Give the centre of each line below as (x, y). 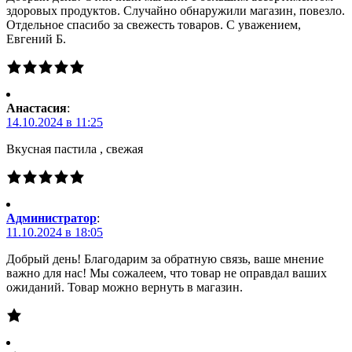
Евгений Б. (36, 39)
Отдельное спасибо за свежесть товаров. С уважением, (154, 25)
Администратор (51, 218)
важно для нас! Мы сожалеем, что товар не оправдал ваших (167, 273)
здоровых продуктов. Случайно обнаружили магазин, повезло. (176, 11)
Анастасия (37, 108)
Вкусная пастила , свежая (75, 149)
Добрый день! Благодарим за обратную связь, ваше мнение (165, 259)
